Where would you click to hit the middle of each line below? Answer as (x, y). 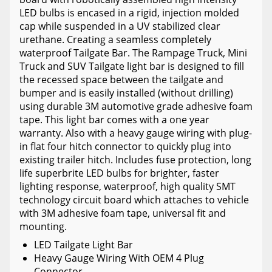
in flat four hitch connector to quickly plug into (125, 146)
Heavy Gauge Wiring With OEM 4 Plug (119, 258)
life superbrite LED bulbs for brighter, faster (119, 173)
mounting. (43, 226)
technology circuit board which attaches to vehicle (134, 199)
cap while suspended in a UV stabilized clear (120, 26)
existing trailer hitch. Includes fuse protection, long (135, 159)
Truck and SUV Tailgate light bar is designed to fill (132, 66)
